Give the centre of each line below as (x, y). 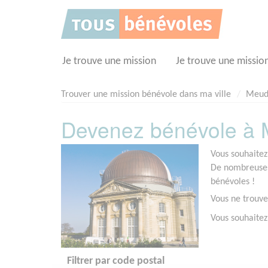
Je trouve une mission (109, 61)
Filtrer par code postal (116, 261)
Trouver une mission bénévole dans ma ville (146, 95)
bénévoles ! (233, 182)
